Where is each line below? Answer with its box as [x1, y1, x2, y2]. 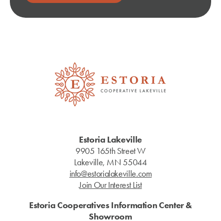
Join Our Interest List [79, 179, 142, 191]
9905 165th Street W [75, 145, 146, 157]
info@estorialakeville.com [69, 168, 152, 180]
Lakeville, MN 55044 [74, 156, 147, 168]
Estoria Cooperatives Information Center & [29, 199, 192, 211]
